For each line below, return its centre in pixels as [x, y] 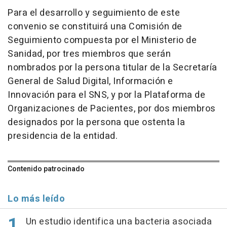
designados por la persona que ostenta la [96, 123]
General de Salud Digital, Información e [90, 82]
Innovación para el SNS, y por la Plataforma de [106, 95]
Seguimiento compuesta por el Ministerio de [102, 41]
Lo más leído [36, 199]
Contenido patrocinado [46, 169]
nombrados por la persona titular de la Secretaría [112, 68]
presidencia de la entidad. [63, 136]
